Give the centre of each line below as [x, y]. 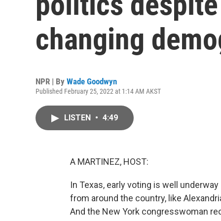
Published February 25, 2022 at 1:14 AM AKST [98, 91]
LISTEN [78, 118]
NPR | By [51, 81]
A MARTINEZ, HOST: [109, 162]
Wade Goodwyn [92, 81]
